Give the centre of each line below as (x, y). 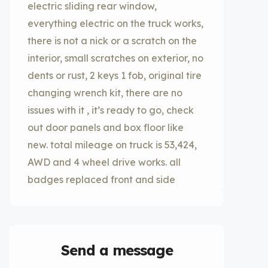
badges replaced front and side (101, 179)
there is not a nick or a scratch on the (112, 41)
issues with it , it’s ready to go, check (111, 110)
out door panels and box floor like (106, 127)
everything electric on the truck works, (115, 23)
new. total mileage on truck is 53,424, (112, 145)
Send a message (117, 250)
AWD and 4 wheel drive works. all (104, 162)
